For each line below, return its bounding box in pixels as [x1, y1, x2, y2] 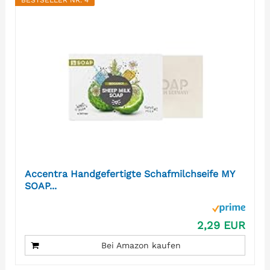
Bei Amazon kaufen [101, 240, 181, 251]
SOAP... [24, 180, 57, 192]
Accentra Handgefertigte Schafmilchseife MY [24, 168, 234, 180]
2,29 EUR [197, 219, 246, 232]
